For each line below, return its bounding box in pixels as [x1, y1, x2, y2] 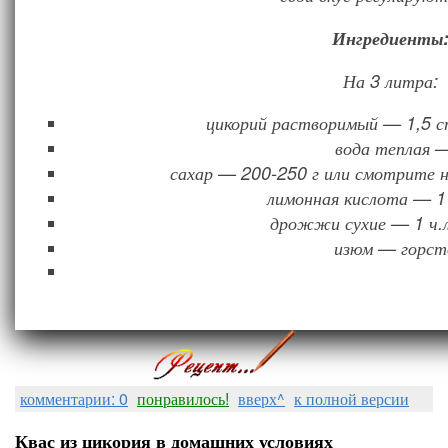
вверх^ [238, 387, 285, 410]
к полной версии [294, 387, 409, 410]
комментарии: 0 [20, 387, 128, 410]
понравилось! [137, 387, 229, 410]
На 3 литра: [342, 68, 438, 93]
